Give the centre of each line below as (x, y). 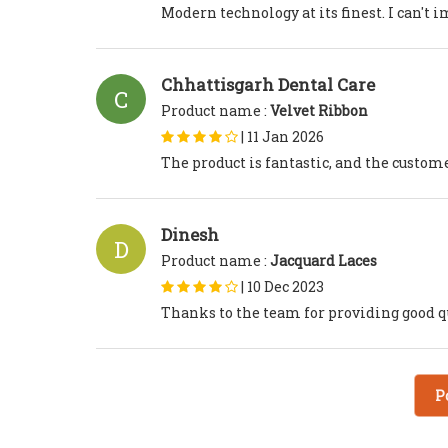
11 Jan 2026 (285, 137)
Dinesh (190, 235)
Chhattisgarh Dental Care (268, 85)
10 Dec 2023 (285, 287)
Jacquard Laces (323, 261)
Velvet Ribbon (319, 111)
